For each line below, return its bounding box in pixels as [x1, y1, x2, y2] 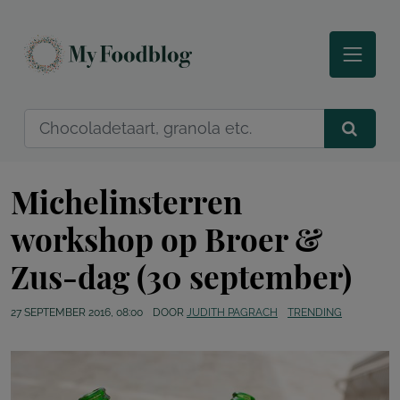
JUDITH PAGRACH [187, 306, 278, 320]
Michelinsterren [11, 180, 242, 223]
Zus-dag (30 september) [11, 255, 352, 298]
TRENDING [287, 306, 342, 320]
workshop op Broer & [11, 218, 322, 261]
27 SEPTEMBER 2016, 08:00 [11, 306, 143, 320]
